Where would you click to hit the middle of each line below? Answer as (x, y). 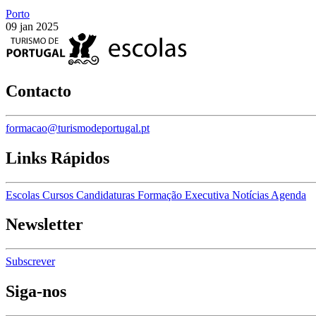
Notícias (251, 195)
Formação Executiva (185, 195)
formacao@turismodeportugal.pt (78, 128)
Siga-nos (36, 292)
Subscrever (30, 262)
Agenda (288, 195)
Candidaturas (107, 195)
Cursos (59, 195)
